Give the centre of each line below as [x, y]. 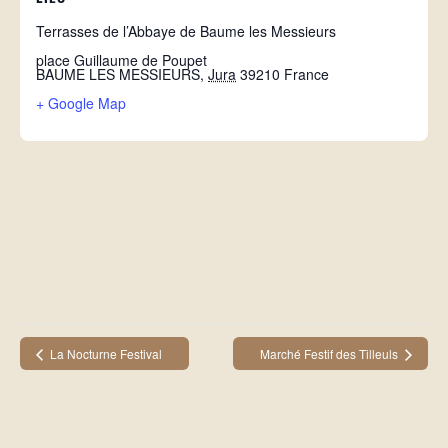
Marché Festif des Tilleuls [330, 354]
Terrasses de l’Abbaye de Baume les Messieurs [186, 30]
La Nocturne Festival [104, 354]
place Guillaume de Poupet [121, 59]
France [306, 73]
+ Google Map [81, 102]
